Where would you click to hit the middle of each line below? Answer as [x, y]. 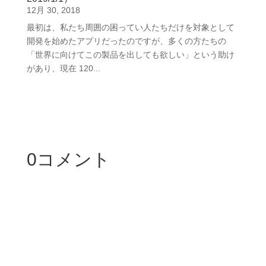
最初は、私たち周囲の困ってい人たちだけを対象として [130, 27]
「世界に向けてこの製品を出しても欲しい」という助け [130, 55]
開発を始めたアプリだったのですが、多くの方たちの [126, 41]
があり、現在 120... [63, 68]
